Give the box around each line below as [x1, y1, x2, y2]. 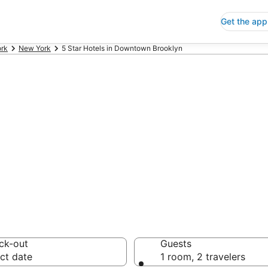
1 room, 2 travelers [160, 251, 245, 263]
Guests [160, 237, 191, 249]
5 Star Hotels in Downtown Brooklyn [62, 44, 182, 53]
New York [19, 44, 51, 53]
